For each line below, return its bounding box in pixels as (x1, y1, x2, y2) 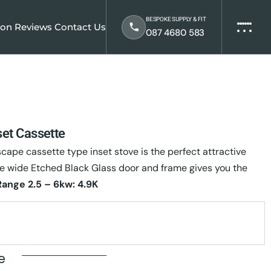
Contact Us (54, 21, 106, 33)
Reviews (15, 21, 53, 33)
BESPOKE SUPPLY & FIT (146, 15, 206, 24)
